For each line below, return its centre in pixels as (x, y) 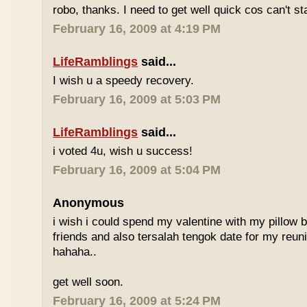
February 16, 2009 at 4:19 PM (137, 29)
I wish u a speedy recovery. (124, 81)
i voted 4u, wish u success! (123, 151)
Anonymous (89, 203)
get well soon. (88, 282)
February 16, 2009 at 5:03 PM (137, 99)
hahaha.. (75, 252)
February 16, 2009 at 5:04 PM (137, 170)
